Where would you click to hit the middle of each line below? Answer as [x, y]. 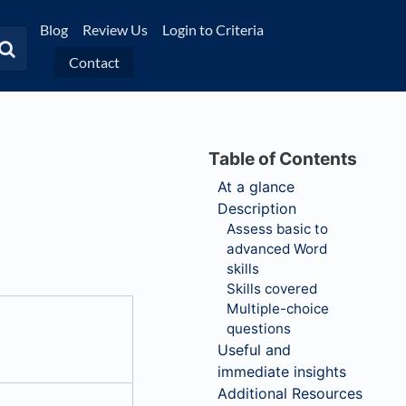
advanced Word [277, 249]
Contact [94, 62]
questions [259, 329]
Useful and [254, 350]
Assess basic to [277, 229]
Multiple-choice [278, 309]
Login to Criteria [213, 30]
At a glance [258, 187]
